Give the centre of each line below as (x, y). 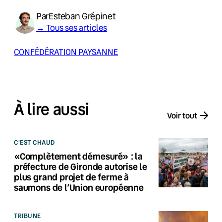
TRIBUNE (28, 215)
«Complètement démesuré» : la (78, 156)
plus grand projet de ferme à (71, 177)
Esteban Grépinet (82, 16)
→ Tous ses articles (72, 28)
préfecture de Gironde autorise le (81, 166)
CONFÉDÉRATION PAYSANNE (66, 52)
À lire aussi (52, 109)
